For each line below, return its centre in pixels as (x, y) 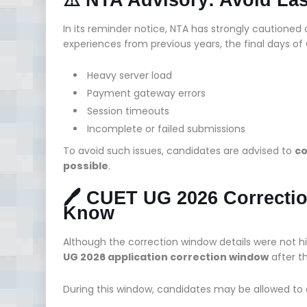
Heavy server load (130, 75)
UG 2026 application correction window (166, 257)
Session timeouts (128, 111)
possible (86, 165)
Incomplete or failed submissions (166, 128)
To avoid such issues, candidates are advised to (179, 150)
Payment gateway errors (146, 93)
